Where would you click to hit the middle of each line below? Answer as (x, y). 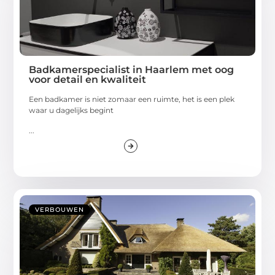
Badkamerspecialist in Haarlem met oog (132, 70)
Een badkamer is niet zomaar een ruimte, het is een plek (132, 99)
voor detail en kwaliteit (88, 80)
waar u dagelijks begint (72, 110)
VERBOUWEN (60, 209)
